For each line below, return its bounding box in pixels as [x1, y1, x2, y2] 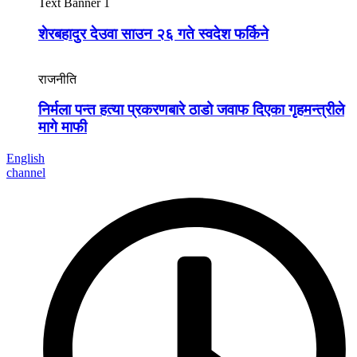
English [6, 151, 45, 166]
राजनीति [38, 72, 76, 86]
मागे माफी [38, 119, 87, 136]
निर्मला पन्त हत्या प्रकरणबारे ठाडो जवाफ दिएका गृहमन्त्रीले [38, 101, 344, 119]
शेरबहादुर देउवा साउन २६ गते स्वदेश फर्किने [38, 25, 269, 42]
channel [6, 166, 45, 180]
